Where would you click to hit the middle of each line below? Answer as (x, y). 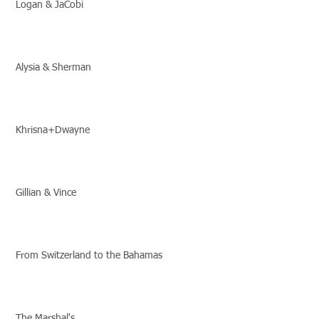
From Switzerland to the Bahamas (89, 256)
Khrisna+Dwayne (53, 130)
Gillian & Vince (46, 193)
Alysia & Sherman (53, 68)
